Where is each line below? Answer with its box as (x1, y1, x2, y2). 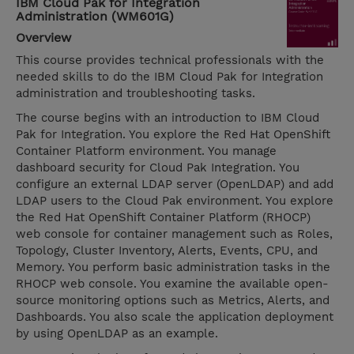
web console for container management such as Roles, (16, 227, 333, 242)
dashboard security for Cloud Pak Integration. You (16, 160, 299, 175)
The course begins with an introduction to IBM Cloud (16, 111, 319, 126)
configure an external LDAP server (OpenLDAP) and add (16, 177, 333, 192)
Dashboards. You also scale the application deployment (16, 310, 333, 325)
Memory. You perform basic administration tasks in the (16, 260, 330, 275)
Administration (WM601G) (16, 9, 174, 24)
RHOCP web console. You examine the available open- (16, 277, 329, 292)
